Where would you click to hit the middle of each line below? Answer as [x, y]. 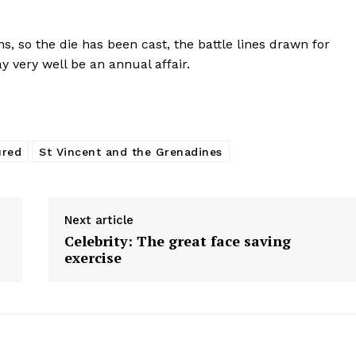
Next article [99, 221]
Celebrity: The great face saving [177, 241]
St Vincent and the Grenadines [131, 152]
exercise [93, 258]
